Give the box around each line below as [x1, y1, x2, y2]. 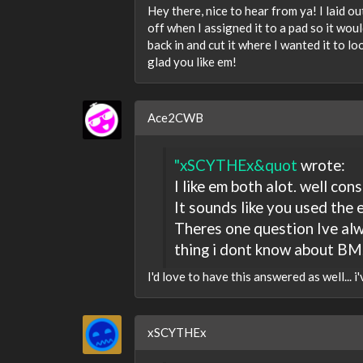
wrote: [297, 156, 345, 175]
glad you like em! [147, 54, 237, 69]
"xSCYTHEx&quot [173, 156, 297, 175]
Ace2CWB [147, 110, 203, 125]
